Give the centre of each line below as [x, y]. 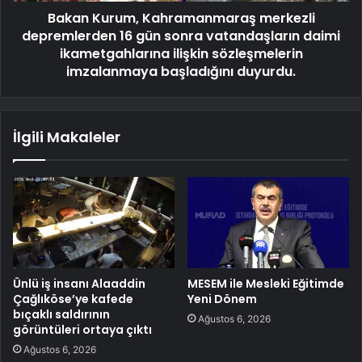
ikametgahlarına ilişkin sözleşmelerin [181, 53]
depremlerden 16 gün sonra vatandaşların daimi [181, 36]
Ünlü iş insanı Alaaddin [79, 283]
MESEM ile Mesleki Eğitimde [266, 283]
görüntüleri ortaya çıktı [82, 329]
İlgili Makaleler [67, 137]
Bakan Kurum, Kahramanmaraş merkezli [181, 18]
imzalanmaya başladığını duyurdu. [181, 71]
